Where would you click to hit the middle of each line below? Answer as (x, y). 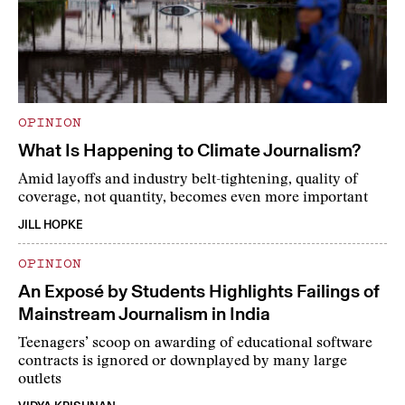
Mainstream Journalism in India (144, 314)
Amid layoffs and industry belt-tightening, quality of (188, 180)
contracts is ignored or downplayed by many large (183, 362)
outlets (40, 380)
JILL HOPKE (51, 225)
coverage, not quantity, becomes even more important (193, 198)
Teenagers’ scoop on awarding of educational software (195, 344)
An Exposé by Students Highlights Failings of (199, 292)
